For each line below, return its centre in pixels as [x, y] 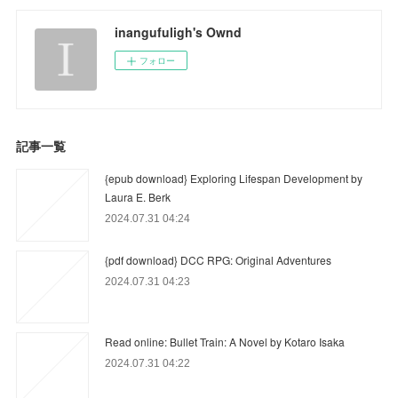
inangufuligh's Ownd [179, 32]
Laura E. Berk [138, 196]
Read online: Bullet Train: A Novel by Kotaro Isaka [225, 341]
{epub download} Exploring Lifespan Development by [234, 178]
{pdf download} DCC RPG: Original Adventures [219, 259]
